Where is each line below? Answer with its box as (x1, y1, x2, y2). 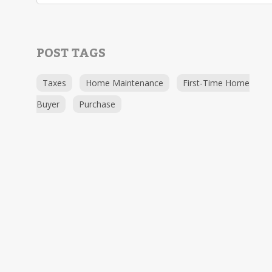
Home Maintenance (86, 77, 163, 89)
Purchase (79, 98, 115, 110)
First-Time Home (183, 77, 250, 89)
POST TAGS (36, 41, 106, 66)
